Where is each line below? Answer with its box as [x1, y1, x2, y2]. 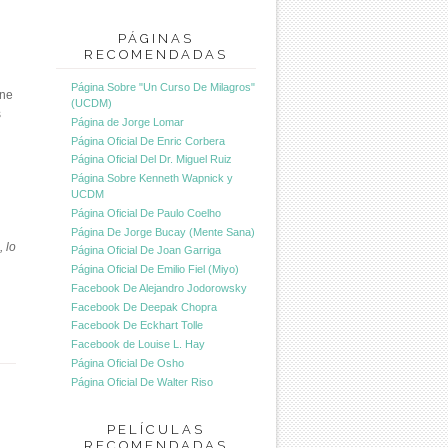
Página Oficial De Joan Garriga [71, 244, 221, 257]
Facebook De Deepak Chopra [71, 300, 217, 313]
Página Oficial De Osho [71, 356, 184, 369]
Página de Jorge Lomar [71, 115, 184, 128]
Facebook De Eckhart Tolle [71, 319, 203, 332]
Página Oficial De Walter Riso [71, 375, 213, 388]
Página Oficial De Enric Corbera [71, 134, 225, 147]
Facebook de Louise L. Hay [71, 338, 205, 351]
